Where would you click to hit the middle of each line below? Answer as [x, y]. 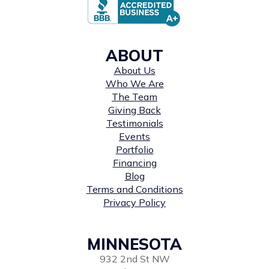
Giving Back [134, 110]
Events [134, 136]
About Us [134, 70]
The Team [134, 96]
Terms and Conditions [134, 189]
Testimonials [134, 123]
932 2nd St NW [134, 258]
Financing [134, 162]
